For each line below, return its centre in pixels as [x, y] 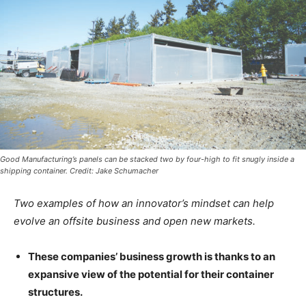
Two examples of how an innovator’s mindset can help [144, 204]
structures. [55, 292]
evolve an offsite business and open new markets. [135, 221]
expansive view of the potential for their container [151, 275]
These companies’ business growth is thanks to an [152, 257]
